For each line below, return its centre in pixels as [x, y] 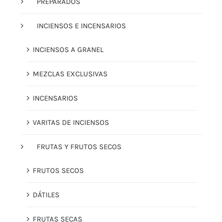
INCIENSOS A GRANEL [68, 49]
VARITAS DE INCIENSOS [71, 122]
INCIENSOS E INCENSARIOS [81, 26]
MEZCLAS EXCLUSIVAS [70, 74]
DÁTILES [46, 194]
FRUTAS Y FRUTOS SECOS [79, 146]
